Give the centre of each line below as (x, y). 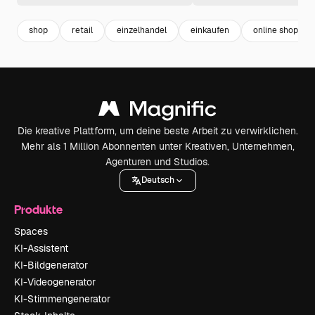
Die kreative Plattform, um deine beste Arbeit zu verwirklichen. (157, 130)
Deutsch (157, 180)
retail (82, 31)
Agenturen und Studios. (157, 161)
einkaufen (210, 31)
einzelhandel (142, 31)
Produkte (38, 209)
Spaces (31, 231)
